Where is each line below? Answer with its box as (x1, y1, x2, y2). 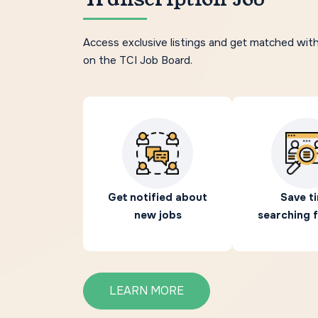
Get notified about (108, 190, 207, 204)
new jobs (133, 207, 182, 222)
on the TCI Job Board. (83, 53, 192, 67)
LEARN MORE (109, 283, 184, 298)
